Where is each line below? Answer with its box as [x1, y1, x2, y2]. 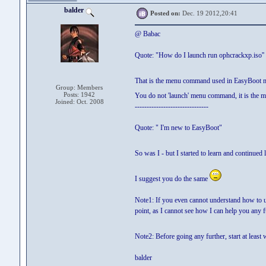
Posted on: [150, 9, 180, 17]
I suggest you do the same [134, 175, 210, 183]
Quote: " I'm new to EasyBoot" [134, 123, 222, 132]
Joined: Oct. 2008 [55, 98, 104, 105]
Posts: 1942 [64, 91, 95, 98]
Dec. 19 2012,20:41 [180, 9, 237, 17]
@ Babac [134, 30, 160, 38]
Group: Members [56, 84, 103, 91]
